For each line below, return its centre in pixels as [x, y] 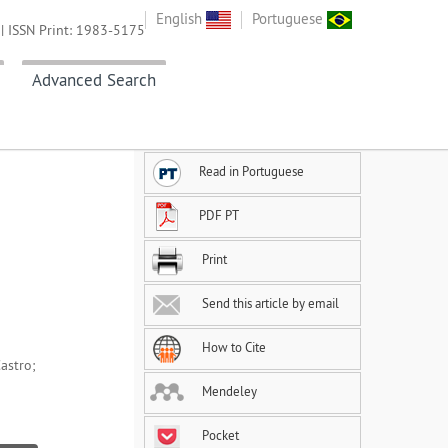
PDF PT [219, 215]
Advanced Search [94, 80]
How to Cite [232, 347]
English [181, 18]
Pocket [219, 435]
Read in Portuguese [251, 171]
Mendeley [228, 391]
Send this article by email [269, 303]
